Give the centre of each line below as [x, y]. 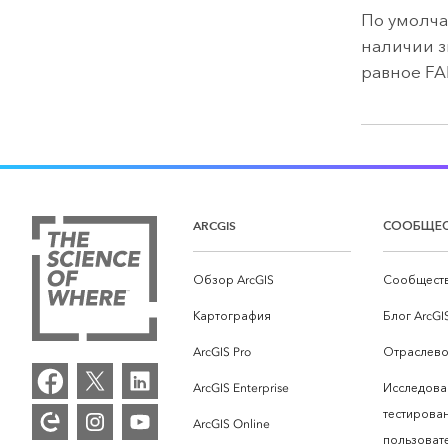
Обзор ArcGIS [233, 279]
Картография [232, 315]
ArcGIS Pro [222, 351]
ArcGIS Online [231, 423]
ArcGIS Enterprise [241, 387]
